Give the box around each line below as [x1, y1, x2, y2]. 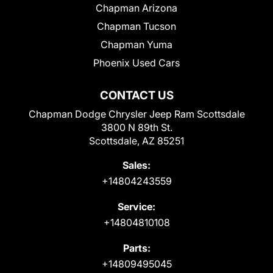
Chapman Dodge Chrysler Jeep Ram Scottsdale [28, 107, 245, 120]
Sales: [122, 158, 151, 171]
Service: [118, 200, 155, 213]
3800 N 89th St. [101, 121, 172, 133]
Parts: [122, 241, 151, 254]
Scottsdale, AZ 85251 [89, 134, 184, 147]
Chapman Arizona [96, 1, 177, 14]
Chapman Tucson [97, 19, 176, 32]
